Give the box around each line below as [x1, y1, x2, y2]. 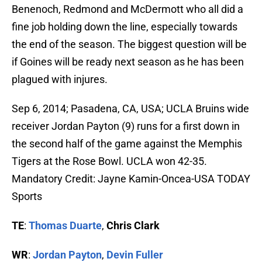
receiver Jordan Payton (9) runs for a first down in [12, 120, 240, 133]
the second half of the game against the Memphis [12, 137, 242, 150]
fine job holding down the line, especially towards [12, 20, 237, 33]
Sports [12, 190, 42, 203]
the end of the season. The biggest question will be [12, 38, 247, 51]
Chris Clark [106, 219, 160, 232]
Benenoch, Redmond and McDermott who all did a [12, 3, 243, 16]
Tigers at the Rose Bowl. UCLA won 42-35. [12, 155, 207, 168]
